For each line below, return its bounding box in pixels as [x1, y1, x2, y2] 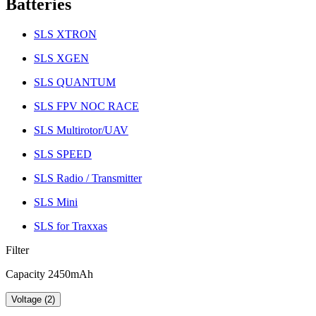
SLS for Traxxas [34, 219, 107, 232]
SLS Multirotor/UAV [34, 123, 128, 136]
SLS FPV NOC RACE [34, 99, 139, 112]
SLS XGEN [34, 51, 89, 64]
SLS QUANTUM [34, 75, 116, 88]
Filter [6, 243, 29, 256]
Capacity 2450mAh [6, 267, 93, 280]
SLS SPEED [34, 147, 92, 160]
